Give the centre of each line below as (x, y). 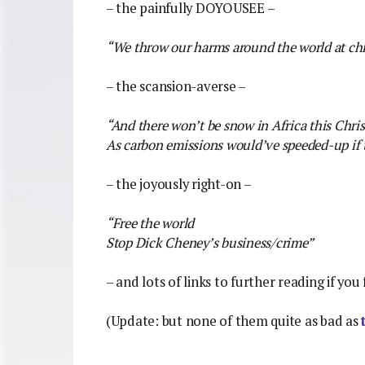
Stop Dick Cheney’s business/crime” (210, 242)
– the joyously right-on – (179, 184)
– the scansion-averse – (176, 86)
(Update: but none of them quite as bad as (234, 321)
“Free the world (150, 223)
